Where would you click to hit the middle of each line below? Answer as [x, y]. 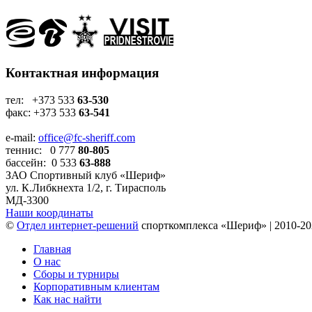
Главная [52, 249]
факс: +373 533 [42, 112]
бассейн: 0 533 [42, 162]
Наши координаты [49, 212]
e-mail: [22, 137]
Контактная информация [82, 72]
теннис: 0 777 [42, 150]
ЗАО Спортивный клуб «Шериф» [86, 175]
